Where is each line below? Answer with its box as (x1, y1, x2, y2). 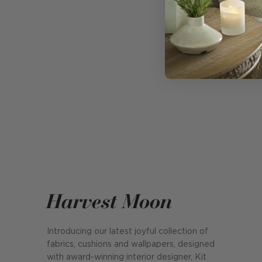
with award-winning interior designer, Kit (47, 253, 206, 261)
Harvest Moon (47, 187, 173, 213)
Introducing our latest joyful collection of (47, 227, 208, 235)
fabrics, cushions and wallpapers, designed (47, 240, 215, 248)
